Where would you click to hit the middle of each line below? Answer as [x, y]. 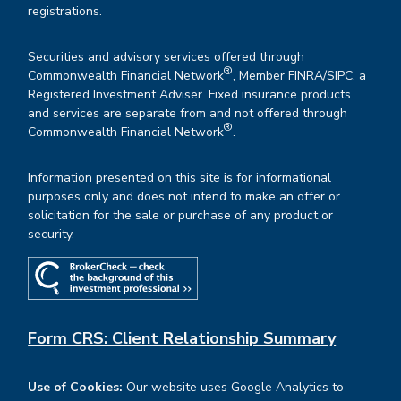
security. [51, 234]
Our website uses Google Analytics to [234, 388]
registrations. [65, 11]
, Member [261, 75]
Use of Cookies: [76, 388]
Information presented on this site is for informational [180, 177]
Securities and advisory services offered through [166, 56]
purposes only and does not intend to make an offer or [184, 196]
